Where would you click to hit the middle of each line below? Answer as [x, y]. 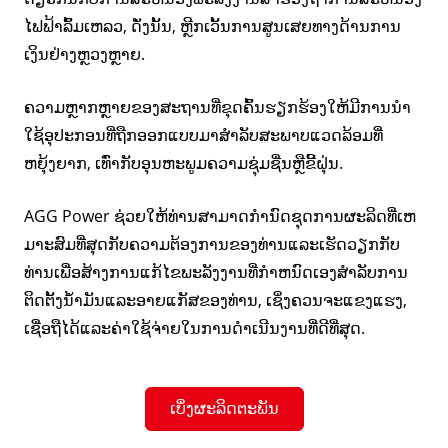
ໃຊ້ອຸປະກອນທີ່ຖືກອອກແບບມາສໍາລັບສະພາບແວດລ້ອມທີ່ [203, 134]
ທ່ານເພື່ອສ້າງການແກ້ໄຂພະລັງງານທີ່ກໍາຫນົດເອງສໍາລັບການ [216, 271]
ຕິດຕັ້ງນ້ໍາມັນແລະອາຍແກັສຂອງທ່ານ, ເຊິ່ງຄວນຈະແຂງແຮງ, [215, 299]
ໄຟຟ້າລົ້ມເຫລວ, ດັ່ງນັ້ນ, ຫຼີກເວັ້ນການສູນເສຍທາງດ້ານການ [212, 25]
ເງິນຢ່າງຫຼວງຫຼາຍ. [84, 53]
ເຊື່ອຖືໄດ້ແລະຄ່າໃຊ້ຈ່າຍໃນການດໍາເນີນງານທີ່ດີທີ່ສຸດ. [194, 327]
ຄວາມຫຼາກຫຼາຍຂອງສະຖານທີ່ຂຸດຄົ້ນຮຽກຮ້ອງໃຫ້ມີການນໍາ [217, 106]
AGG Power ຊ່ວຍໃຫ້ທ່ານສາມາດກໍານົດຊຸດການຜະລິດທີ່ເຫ [220, 215]
